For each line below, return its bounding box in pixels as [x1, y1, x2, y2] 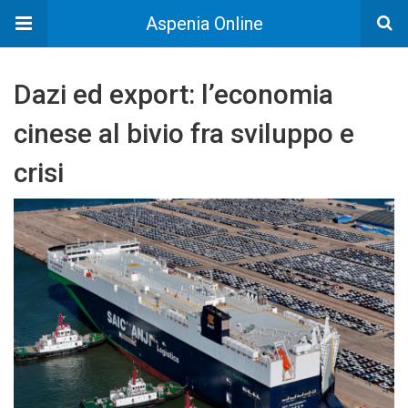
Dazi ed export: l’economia [14, 78, 333, 110]
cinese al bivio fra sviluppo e [14, 117, 354, 149]
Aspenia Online [145, 13, 263, 35]
